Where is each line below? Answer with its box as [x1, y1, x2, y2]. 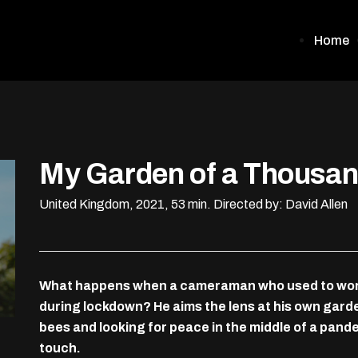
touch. [39, 341, 81, 355]
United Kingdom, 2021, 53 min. [39, 197, 211, 211]
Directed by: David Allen [213, 197, 348, 211]
